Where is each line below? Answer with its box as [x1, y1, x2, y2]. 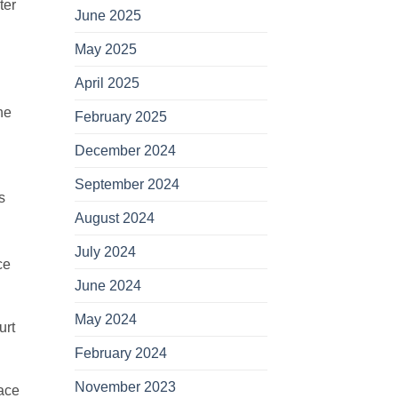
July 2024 [74, 244, 136, 260]
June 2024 [74, 278, 141, 294]
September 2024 [74, 177, 179, 193]
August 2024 [74, 211, 155, 227]
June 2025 [74, 8, 141, 24]
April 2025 [74, 76, 139, 92]
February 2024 [74, 346, 167, 362]
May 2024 [74, 312, 137, 328]
